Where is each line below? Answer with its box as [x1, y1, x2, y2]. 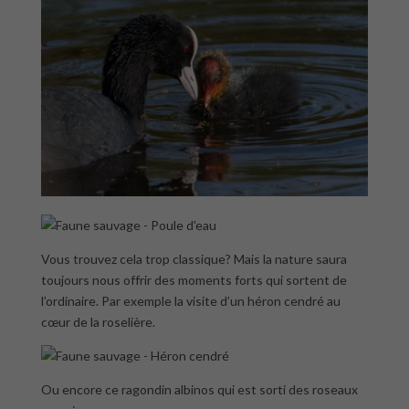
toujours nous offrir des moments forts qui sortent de [40, 271, 347, 288]
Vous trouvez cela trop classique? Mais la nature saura [40, 250, 347, 267]
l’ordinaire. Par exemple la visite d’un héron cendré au [40, 292, 341, 309]
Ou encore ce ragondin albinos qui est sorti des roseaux [40, 381, 358, 397]
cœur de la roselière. [40, 313, 155, 330]
